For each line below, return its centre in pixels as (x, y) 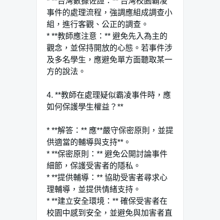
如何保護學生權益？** (85, 107)
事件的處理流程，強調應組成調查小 (110, 12)
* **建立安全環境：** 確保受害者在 (107, 201)
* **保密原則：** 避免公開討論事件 (107, 154)
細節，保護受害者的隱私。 (94, 165)
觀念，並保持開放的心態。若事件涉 (110, 48)
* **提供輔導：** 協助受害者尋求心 (107, 177)
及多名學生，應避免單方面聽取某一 (110, 59)
